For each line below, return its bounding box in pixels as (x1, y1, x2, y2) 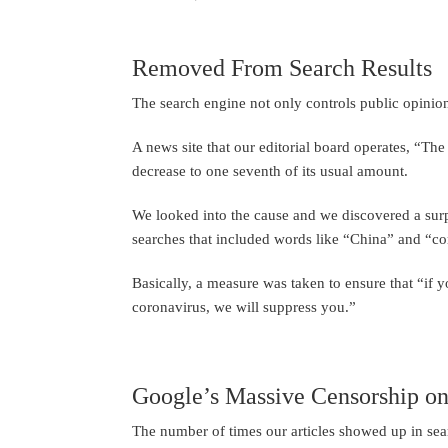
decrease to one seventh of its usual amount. (132, 162, 408, 180)
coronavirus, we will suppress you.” (132, 298, 356, 316)
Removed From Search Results (132, 55, 432, 82)
